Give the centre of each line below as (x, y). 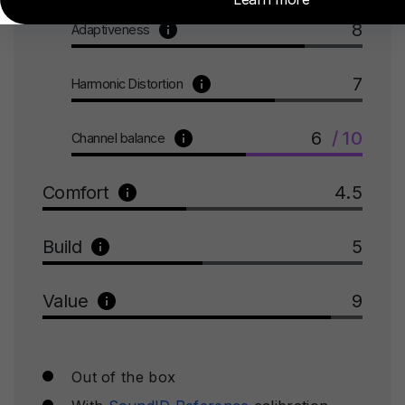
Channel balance (118, 137)
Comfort (76, 192)
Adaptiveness (111, 29)
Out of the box (124, 377)
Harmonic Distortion (127, 83)
